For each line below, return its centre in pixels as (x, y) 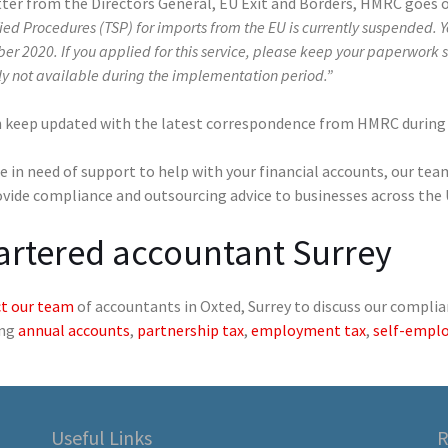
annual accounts (73, 329)
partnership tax (190, 329)
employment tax (308, 329)
